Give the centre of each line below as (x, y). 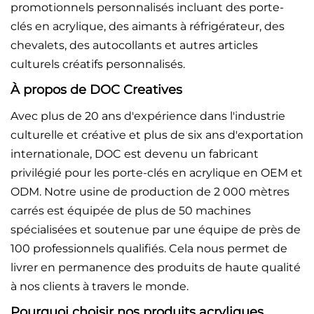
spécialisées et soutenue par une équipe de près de (156, 229)
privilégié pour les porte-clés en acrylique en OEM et (157, 172)
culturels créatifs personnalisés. (98, 64)
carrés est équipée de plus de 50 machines (131, 210)
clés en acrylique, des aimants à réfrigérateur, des (148, 26)
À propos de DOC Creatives (96, 89)
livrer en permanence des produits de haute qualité (156, 267)
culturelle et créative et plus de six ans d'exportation (157, 135)
